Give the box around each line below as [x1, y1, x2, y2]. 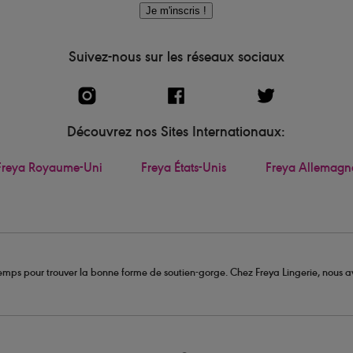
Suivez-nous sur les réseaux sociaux [68, 50, 284, 67]
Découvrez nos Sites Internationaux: [67, 125, 286, 142]
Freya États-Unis [141, 162, 227, 177]
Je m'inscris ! [146, 5, 207, 17]
